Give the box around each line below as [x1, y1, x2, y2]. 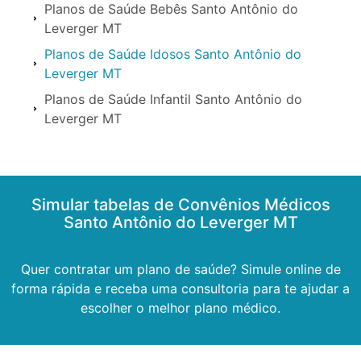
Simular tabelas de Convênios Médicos [31, 194, 330, 214]
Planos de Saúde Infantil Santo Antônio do [44, 90, 302, 107]
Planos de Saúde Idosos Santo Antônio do [44, 45, 301, 62]
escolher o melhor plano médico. [81, 299, 280, 316]
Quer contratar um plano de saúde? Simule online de [20, 260, 341, 277]
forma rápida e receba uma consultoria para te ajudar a [11, 280, 350, 297]
